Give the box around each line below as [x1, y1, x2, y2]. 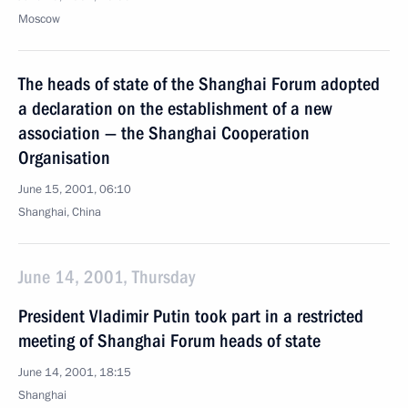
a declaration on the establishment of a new [18, 97, 332, 119]
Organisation [18, 147, 110, 168]
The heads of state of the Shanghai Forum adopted [18, 73, 380, 95]
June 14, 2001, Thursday [18, 266, 195, 288]
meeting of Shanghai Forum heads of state [18, 330, 321, 352]
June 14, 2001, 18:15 [18, 364, 131, 381]
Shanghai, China [18, 204, 101, 220]
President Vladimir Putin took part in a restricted [18, 305, 363, 327]
